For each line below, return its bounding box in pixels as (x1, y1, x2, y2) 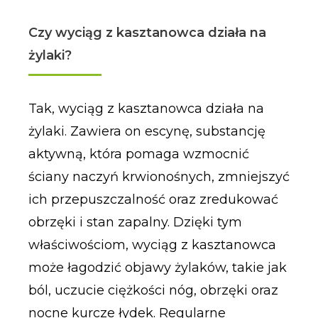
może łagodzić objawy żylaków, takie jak (28, 260, 287, 276)
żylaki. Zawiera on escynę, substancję (28, 124, 265, 140)
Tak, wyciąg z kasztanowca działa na (28, 101, 264, 117)
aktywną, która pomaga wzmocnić (28, 146, 249, 163)
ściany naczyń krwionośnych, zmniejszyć (28, 169, 290, 185)
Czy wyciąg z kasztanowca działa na (28, 25, 266, 41)
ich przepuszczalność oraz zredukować (28, 192, 278, 208)
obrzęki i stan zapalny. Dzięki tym (28, 214, 242, 231)
